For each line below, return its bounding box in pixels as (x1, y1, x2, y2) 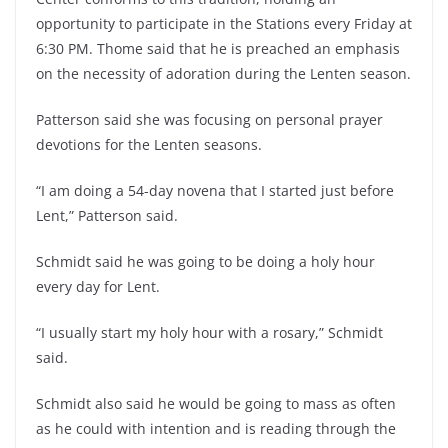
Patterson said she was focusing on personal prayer (36, 110, 383, 130)
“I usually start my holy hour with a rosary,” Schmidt (36, 323, 383, 343)
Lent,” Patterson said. (36, 206, 178, 226)
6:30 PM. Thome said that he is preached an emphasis (36, 39, 400, 59)
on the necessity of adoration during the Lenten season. (36, 64, 411, 84)
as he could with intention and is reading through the (36, 419, 396, 439)
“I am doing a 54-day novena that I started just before (36, 181, 394, 201)
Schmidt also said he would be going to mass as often (36, 394, 396, 414)
